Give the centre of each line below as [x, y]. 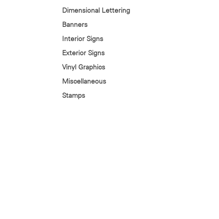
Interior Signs [83, 39]
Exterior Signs [83, 53]
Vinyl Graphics [84, 67]
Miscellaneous [84, 81]
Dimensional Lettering [96, 10]
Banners [75, 24]
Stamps [74, 95]
